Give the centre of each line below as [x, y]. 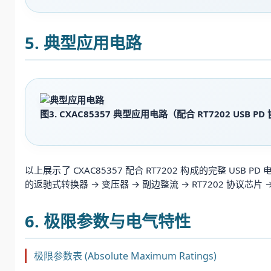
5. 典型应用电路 [83, 42]
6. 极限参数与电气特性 [108, 221]
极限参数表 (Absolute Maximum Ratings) [125, 256]
